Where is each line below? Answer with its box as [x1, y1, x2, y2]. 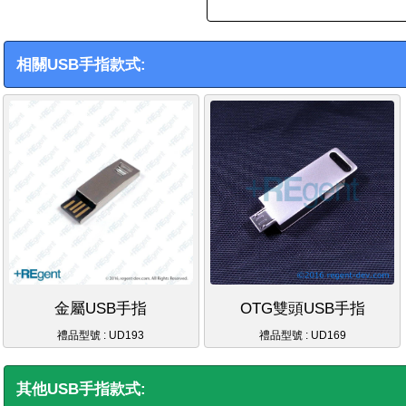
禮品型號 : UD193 [57, 328, 145, 342]
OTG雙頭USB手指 [239, 299, 365, 317]
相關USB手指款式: [16, 55, 147, 73]
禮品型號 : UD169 [258, 328, 346, 342]
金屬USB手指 [54, 299, 148, 317]
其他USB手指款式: [16, 380, 147, 398]
